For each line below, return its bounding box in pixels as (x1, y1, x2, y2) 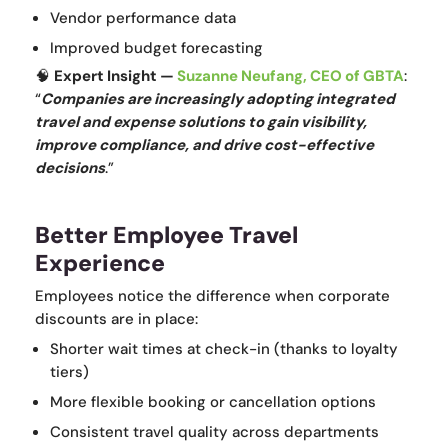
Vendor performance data (50, 8, 236, 29)
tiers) (50, 362, 89, 383)
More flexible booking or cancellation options (50, 392, 376, 413)
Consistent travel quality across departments (50, 422, 379, 443)
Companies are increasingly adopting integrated (41, 89, 395, 110)
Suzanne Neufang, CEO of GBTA (177, 66, 404, 87)
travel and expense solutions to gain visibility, (35, 112, 367, 133)
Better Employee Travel (35, 220, 298, 251)
